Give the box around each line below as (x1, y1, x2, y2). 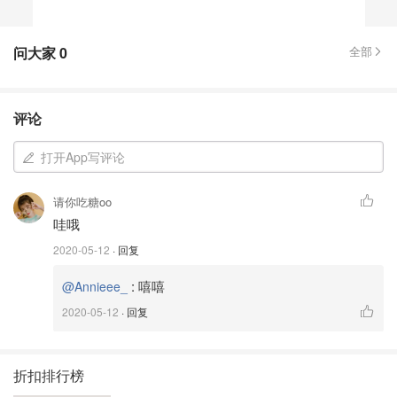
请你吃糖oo (53, 193, 112, 210)
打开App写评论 (41, 148, 125, 166)
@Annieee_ (62, 277, 128, 295)
